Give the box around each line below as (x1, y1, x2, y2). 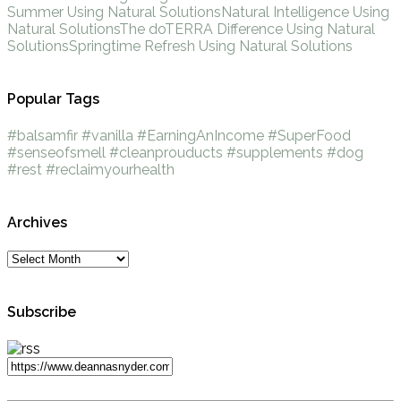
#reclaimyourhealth (46, 160, 175, 178)
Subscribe (7, 303, 76, 321)
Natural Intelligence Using (221, 4, 389, 21)
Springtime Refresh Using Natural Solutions (69, 38, 353, 55)
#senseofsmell (7, 143, 106, 161)
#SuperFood (268, 126, 351, 144)
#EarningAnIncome (137, 126, 264, 144)
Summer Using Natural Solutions (7, 4, 221, 21)
